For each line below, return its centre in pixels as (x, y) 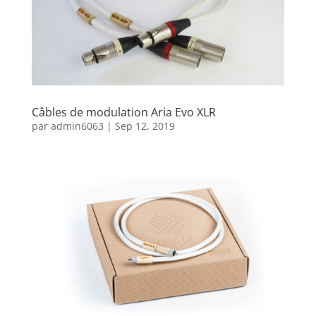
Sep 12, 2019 (145, 126)
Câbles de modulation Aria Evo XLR (123, 113)
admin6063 (77, 126)
